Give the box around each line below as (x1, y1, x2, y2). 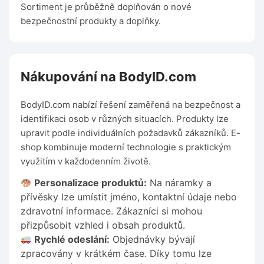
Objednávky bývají (110, 233, 196, 246)
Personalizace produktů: (34, 177, 147, 189)
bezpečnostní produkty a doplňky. (21, 15, 161, 27)
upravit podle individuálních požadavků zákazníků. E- (21, 127, 240, 139)
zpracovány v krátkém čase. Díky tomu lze (21, 247, 212, 260)
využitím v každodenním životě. (21, 156, 151, 167)
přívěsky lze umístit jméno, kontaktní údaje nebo (21, 191, 237, 203)
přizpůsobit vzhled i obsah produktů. (21, 219, 185, 232)
